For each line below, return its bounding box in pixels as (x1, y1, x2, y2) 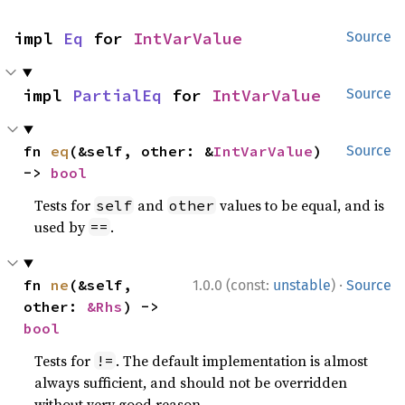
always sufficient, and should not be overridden (34, 372, 348, 392)
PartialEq (72, 85, 162, 106)
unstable (273, 277, 331, 294)
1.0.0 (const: (193, 277, 273, 294)
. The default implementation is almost (116, 351, 369, 371)
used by (34, 217, 89, 237)
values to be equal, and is (216, 195, 385, 215)
